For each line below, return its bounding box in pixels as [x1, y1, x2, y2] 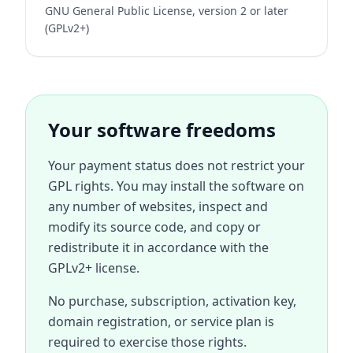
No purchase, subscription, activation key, [48, 292, 296, 310]
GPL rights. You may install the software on [48, 177, 304, 195]
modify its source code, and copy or [48, 218, 261, 236]
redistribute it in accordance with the [48, 239, 269, 256]
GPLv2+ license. [48, 259, 139, 277]
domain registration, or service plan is [48, 313, 274, 330]
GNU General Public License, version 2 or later [45, 3, 288, 18]
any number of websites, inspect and [48, 198, 268, 215]
